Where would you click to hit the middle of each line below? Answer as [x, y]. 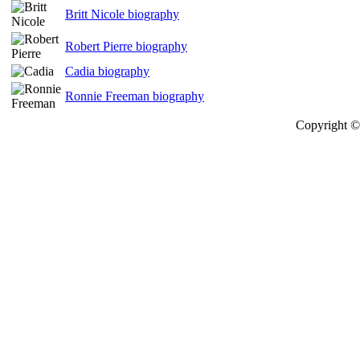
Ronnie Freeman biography [135, 96]
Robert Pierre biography [126, 46]
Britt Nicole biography [122, 14]
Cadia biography [107, 71]
